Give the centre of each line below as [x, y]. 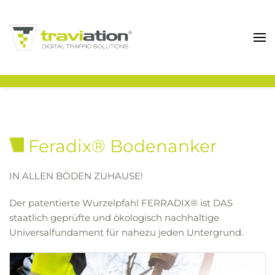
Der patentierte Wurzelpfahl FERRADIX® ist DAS [121, 203]
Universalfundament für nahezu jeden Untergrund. [126, 232]
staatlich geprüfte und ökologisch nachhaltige [114, 217]
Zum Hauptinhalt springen [87, 29]
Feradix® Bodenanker [120, 146]
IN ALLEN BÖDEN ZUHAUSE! [76, 176]
